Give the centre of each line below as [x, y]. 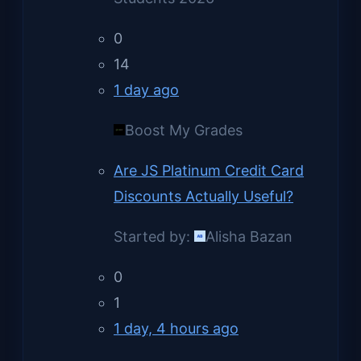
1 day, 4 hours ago [176, 328]
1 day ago [146, 89]
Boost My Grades [184, 130]
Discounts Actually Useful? [203, 196]
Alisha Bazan [249, 236]
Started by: [154, 236]
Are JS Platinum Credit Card [209, 170]
